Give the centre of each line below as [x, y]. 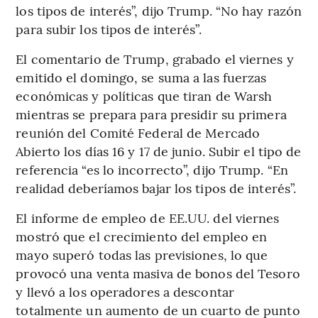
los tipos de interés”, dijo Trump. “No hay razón [159, 11]
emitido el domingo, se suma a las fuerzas [141, 77]
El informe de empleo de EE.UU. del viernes [148, 218]
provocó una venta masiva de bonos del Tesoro [158, 273]
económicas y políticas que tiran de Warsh [144, 96]
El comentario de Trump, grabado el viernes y [155, 59]
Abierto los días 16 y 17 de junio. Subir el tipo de [159, 151]
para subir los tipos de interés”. [109, 29]
